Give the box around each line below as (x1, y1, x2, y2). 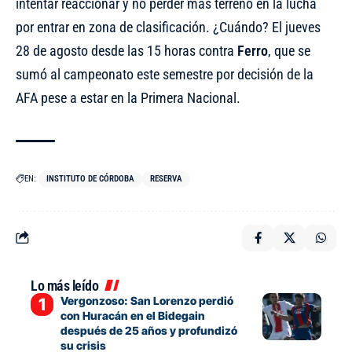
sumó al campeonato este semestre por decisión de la (16, 65, 313, 82)
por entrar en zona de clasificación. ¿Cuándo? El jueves (16, 18, 321, 35)
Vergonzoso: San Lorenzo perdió (60, 293, 233, 307)
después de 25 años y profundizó (60, 323, 237, 337)
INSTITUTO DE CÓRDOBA (46, 173, 134, 184)
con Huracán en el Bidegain (60, 308, 205, 322)
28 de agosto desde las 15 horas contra (16, 42, 237, 59)
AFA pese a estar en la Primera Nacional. (16, 89, 240, 106)
